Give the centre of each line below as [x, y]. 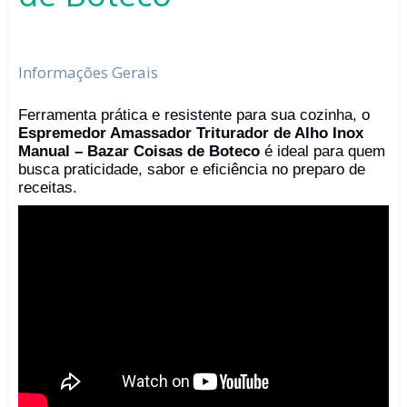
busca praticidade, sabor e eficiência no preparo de [192, 170]
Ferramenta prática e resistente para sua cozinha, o [194, 115]
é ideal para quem [323, 152]
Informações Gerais [88, 72]
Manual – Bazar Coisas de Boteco [139, 152]
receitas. [48, 188]
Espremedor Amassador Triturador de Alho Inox [191, 134]
